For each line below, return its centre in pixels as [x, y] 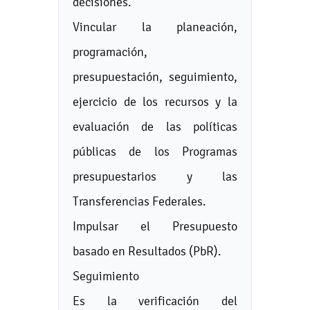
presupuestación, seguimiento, [155, 76]
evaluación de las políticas [155, 126]
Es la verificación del [155, 301]
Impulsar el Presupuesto [155, 226]
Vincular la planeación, [155, 27]
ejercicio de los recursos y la [155, 101]
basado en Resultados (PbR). [147, 251]
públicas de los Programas [155, 151]
